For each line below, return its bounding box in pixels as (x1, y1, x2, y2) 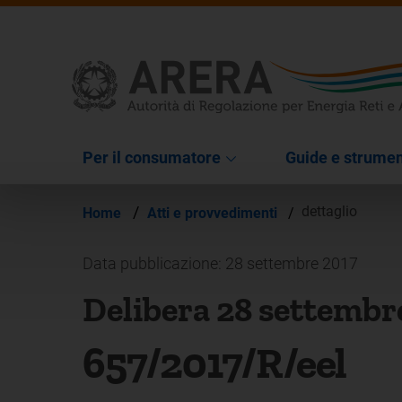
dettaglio (301, 203, 357, 221)
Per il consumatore (83, 147, 221, 167)
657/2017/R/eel (83, 336, 347, 389)
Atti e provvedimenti (147, 204, 281, 222)
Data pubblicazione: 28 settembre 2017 (83, 253, 358, 273)
